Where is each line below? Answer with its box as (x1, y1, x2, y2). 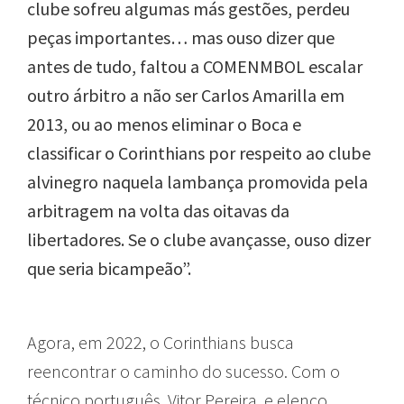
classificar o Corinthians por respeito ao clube (27, 142, 371, 165)
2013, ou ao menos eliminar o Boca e (27, 113, 301, 136)
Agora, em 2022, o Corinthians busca (27, 331, 294, 354)
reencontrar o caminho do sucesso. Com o (27, 360, 340, 383)
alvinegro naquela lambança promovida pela (27, 170, 368, 194)
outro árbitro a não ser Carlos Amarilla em (27, 84, 344, 107)
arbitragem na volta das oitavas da (27, 199, 289, 223)
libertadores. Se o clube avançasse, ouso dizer (27, 228, 371, 252)
